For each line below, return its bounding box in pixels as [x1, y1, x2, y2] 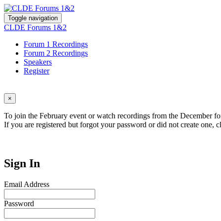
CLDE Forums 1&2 [4, 23, 67, 32]
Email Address [4, 180, 49, 188]
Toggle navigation [8, 14, 58, 22]
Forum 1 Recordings [24, 40, 88, 48]
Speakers [24, 58, 52, 66]
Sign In [4, 156, 40, 170]
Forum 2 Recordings [24, 49, 88, 57]
